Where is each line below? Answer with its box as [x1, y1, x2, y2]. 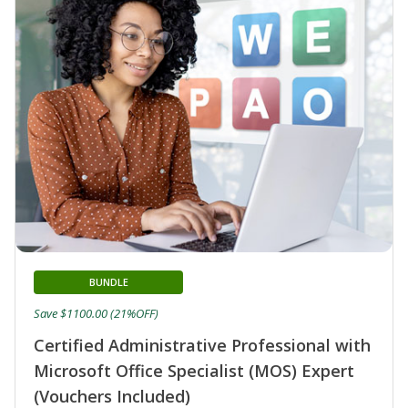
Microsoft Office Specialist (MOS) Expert [34, 359, 354, 382]
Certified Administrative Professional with [34, 333, 371, 356]
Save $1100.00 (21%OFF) [34, 304, 158, 321]
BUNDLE [88, 274, 128, 289]
